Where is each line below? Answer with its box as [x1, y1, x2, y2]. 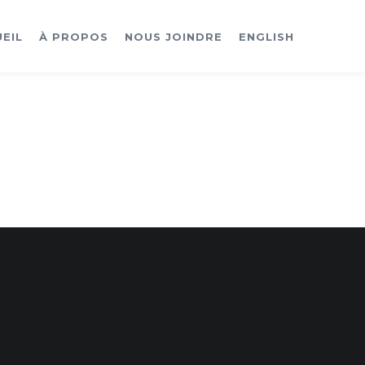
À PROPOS [39, 30, 108, 43]
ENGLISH [239, 30, 294, 43]
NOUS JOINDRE [125, 30, 222, 43]
